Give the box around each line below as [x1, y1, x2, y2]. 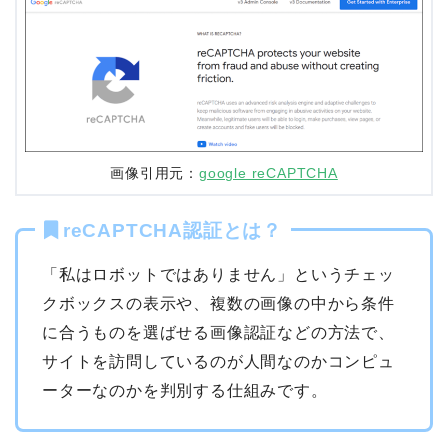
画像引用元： [110, 166, 199, 182]
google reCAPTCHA [199, 166, 338, 182]
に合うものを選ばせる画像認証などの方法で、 [42, 324, 395, 342]
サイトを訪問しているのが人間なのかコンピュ [42, 353, 395, 371]
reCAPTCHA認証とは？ [62, 220, 283, 242]
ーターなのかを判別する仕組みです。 [42, 382, 328, 400]
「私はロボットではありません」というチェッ [42, 266, 395, 284]
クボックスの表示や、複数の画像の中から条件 [42, 295, 395, 313]
